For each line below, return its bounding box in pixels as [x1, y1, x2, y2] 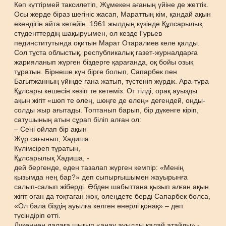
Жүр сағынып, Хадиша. [14, 135, 91, 143]
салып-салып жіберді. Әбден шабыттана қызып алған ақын [14, 183, 209, 191]
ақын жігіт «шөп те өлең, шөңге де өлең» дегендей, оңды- [14, 96, 206, 104]
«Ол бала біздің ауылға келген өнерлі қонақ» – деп [14, 202, 184, 210]
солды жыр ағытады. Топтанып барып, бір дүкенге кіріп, [14, 106, 199, 114]
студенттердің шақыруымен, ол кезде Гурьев [14, 29, 162, 37]
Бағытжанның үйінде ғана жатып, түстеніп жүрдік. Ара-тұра [14, 77, 209, 85]
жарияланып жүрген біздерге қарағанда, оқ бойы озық [14, 58, 194, 66]
